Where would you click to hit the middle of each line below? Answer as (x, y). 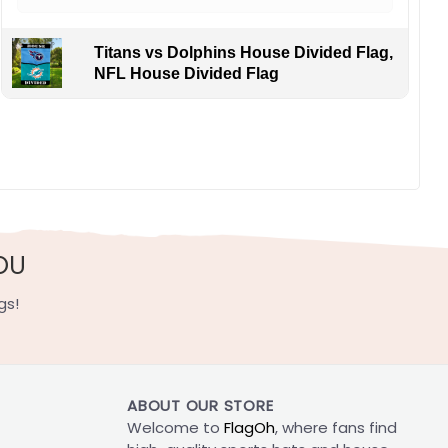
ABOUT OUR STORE (200, 406)
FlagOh (249, 428)
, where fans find (336, 428)
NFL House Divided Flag (187, 73)
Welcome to (175, 428)
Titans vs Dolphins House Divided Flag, (244, 52)
